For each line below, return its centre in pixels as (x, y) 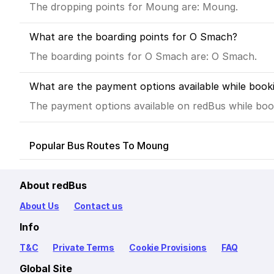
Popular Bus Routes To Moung (99, 146)
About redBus (53, 186)
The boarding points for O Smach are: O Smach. (143, 57)
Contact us (98, 206)
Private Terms (84, 248)
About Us (39, 206)
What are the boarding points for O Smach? (133, 37)
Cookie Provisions (168, 248)
